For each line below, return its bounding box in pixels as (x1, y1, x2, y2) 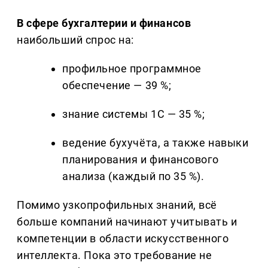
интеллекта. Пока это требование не (17, 249, 212, 262)
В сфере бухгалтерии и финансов (17, 17, 191, 30)
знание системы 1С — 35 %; (62, 108, 205, 121)
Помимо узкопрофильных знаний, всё (17, 199, 217, 212)
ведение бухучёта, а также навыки (62, 136, 249, 150)
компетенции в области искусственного (17, 232, 229, 245)
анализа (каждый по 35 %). (62, 170, 205, 183)
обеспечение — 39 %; (62, 79, 172, 92)
